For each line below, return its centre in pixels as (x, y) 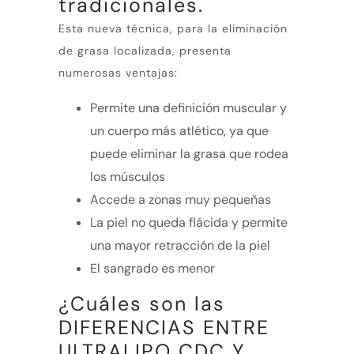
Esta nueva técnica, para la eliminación (173, 28)
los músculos (128, 176)
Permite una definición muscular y (188, 107)
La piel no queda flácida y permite (189, 222)
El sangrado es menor (153, 268)
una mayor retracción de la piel (180, 245)
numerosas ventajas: (118, 72)
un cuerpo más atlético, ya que (179, 130)
